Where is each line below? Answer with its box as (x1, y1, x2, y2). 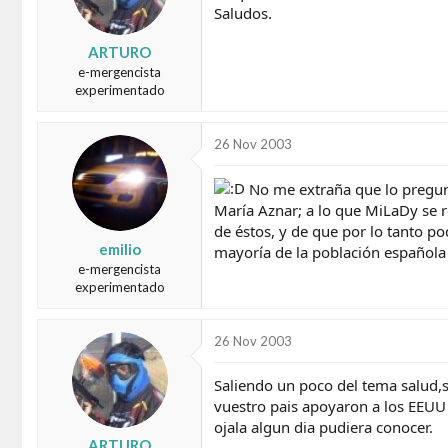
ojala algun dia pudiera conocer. (214, 416, 433, 437)
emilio (98, 239, 141, 258)
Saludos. (214, 2, 272, 23)
